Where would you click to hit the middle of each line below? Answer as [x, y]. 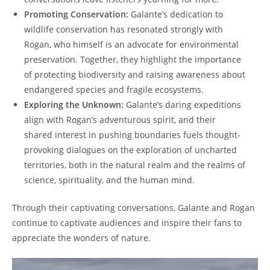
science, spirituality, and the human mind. [109, 180]
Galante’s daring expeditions [182, 105]
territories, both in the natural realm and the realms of [135, 165]
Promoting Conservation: [76, 14]
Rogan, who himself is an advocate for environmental [131, 45]
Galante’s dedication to [176, 14]
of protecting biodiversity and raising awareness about [135, 75]
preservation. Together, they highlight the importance [133, 60]
